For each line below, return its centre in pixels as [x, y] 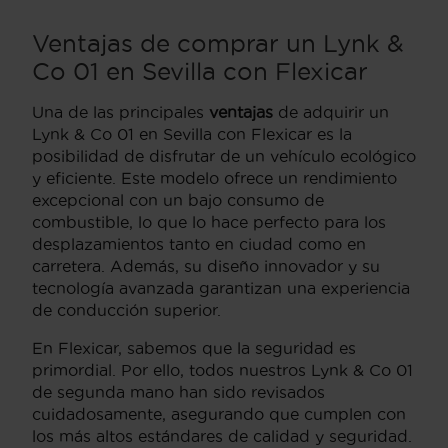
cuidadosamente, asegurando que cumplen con [219, 413]
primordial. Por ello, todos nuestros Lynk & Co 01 [222, 369]
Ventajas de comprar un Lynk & [218, 42]
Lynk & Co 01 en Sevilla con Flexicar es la [192, 133]
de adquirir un [331, 111]
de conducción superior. [126, 309]
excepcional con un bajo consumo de [178, 199]
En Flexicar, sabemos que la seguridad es [194, 347]
